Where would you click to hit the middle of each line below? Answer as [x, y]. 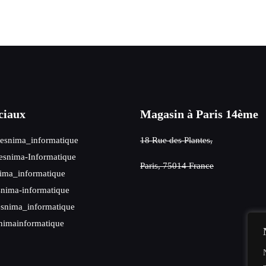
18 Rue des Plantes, [176, 140]
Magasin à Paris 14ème [199, 114]
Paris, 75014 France [177, 166]
